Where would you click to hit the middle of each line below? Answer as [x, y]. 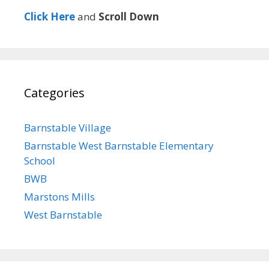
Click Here [50, 16]
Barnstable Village [68, 127]
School [40, 160]
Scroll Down [129, 16]
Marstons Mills [59, 196]
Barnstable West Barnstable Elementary [119, 145]
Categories [54, 92]
